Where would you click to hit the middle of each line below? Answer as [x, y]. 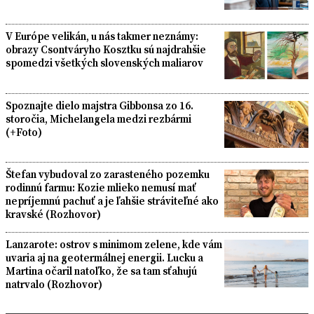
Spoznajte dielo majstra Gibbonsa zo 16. [100, 105]
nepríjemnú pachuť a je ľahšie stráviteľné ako [112, 201]
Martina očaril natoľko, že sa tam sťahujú [101, 271]
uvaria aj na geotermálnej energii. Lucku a [104, 258]
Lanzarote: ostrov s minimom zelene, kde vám [114, 245]
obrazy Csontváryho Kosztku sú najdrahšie [106, 50]
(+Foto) [24, 132]
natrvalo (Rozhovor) [54, 285]
